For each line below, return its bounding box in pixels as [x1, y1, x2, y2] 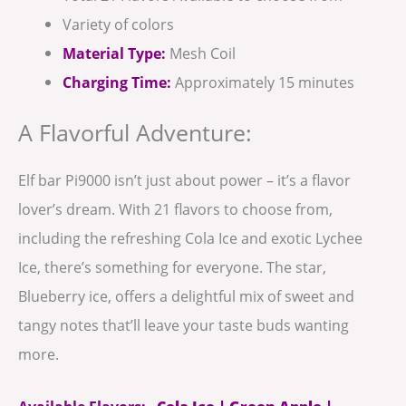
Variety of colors [63, 13, 175, 34]
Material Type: [63, 42, 167, 63]
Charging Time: [63, 71, 172, 92]
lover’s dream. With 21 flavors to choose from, [18, 198, 333, 220]
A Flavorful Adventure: [18, 118, 252, 149]
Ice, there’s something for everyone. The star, [18, 256, 326, 278]
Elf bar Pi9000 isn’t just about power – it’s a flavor [18, 169, 351, 191]
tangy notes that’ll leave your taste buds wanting [18, 314, 349, 336]
